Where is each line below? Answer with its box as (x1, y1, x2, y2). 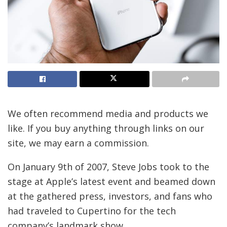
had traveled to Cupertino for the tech (8, 204, 176, 217)
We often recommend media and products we (8, 107, 208, 120)
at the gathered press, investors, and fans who (8, 190, 212, 202)
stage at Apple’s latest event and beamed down (8, 175, 215, 187)
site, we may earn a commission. (8, 136, 149, 149)
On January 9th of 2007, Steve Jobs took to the (8, 160, 209, 173)
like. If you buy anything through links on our (8, 122, 204, 134)
